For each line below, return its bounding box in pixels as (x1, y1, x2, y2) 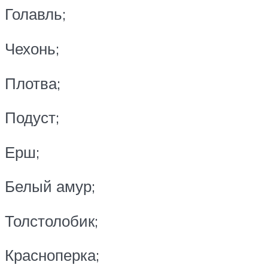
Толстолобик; (5, 211, 98, 230)
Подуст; (5, 108, 59, 127)
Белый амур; (5, 176, 95, 196)
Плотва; (5, 73, 60, 93)
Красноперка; (5, 245, 99, 265)
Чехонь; (5, 38, 59, 58)
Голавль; (5, 4, 66, 24)
